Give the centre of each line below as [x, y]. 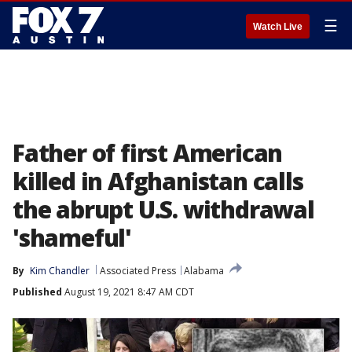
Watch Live [278, 27]
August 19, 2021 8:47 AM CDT [128, 292]
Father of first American [148, 153]
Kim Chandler [60, 271]
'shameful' [72, 238]
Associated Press [138, 271]
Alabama [204, 271]
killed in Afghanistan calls [158, 181]
